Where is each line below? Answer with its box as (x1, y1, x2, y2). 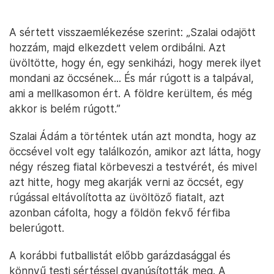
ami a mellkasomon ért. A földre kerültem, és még (9, 87, 252, 100)
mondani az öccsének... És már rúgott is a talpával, (9, 72, 254, 84)
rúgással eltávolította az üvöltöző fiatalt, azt (9, 191, 224, 204)
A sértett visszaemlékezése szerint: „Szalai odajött (9, 26, 256, 39)
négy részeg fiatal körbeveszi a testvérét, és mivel (9, 160, 257, 173)
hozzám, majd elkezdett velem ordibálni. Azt (9, 41, 226, 54)
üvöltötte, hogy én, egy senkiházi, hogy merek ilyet (9, 56, 261, 69)
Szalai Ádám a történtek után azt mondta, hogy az (9, 130, 256, 143)
